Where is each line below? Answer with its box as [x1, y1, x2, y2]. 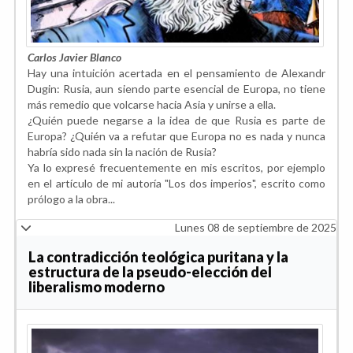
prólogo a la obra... [28, 192, 115, 206]
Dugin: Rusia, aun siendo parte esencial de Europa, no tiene [28, 82, 325, 96]
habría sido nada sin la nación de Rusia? [28, 145, 217, 159]
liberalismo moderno [28, 278, 165, 296]
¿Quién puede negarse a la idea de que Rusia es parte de [28, 113, 325, 128]
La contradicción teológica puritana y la [28, 248, 288, 266]
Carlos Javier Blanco [28, 50, 121, 65]
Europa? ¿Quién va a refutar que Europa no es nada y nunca [28, 129, 325, 143]
